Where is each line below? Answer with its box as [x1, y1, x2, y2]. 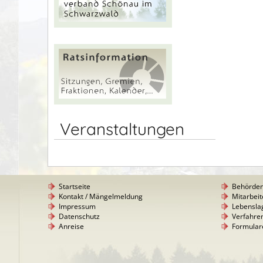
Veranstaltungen [60, 119, 184, 139]
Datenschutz [59, 211, 100, 222]
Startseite [59, 181, 90, 192]
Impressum [59, 201, 96, 212]
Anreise [59, 221, 84, 232]
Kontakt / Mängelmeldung [59, 191, 143, 202]
